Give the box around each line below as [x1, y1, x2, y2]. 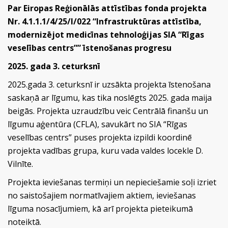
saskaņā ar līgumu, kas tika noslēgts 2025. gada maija [8, 92, 212, 103]
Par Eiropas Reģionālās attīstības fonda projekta [8, 3, 207, 14]
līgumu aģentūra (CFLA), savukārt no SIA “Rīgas [8, 119, 187, 130]
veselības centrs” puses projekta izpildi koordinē [8, 132, 192, 143]
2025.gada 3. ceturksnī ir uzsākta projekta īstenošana [8, 79, 211, 90]
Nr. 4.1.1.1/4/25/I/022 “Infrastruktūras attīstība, [8, 16, 202, 27]
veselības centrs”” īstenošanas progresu [8, 42, 172, 53]
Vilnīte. [8, 158, 33, 169]
